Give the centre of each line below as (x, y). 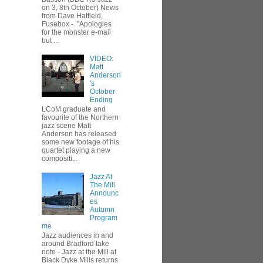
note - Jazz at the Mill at (79, 252)
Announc (104, 193)
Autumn (102, 209)
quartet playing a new (76, 151)
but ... (50, 41)
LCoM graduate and (74, 109)
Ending (101, 100)
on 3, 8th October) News (80, 8)
